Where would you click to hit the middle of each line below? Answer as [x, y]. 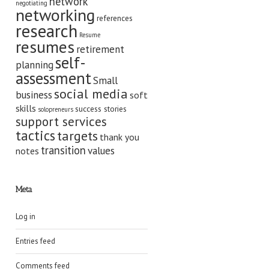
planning [35, 65]
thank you [119, 137]
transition [63, 150]
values [101, 150]
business [34, 95]
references [115, 18]
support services [61, 121]
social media [91, 93]
